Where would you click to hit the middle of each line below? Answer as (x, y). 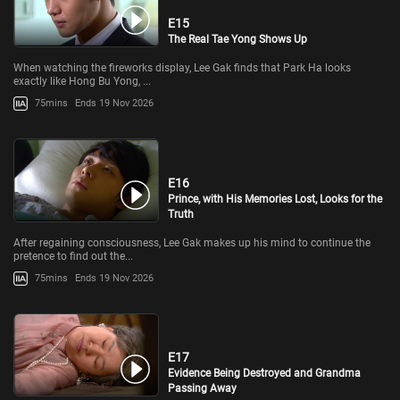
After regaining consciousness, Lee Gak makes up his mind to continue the (192, 242)
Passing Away (203, 389)
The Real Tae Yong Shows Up (238, 39)
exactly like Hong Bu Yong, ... (82, 81)
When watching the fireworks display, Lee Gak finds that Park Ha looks (182, 67)
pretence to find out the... (73, 256)
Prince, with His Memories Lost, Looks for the (275, 199)
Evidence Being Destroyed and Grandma (265, 374)
